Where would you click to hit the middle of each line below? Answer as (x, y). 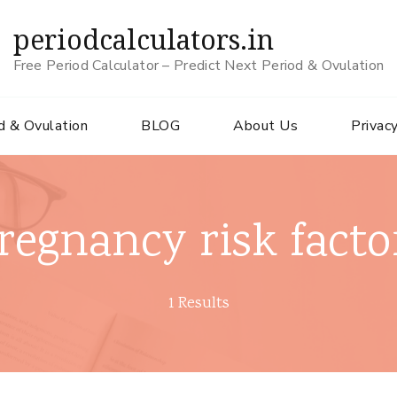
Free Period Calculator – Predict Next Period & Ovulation (198, 66)
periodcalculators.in (143, 39)
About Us (265, 126)
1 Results (198, 304)
